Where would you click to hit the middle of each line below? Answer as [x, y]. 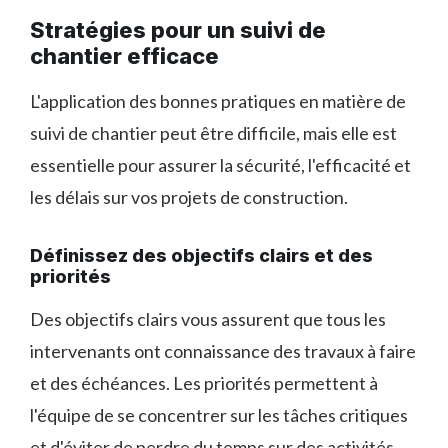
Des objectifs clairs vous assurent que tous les [208, 318]
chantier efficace [124, 55]
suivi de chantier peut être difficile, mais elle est [213, 132]
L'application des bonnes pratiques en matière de [218, 100]
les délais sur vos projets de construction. [189, 196]
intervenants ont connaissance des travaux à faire [223, 350]
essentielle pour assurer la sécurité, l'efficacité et [220, 164]
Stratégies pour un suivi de [178, 29]
